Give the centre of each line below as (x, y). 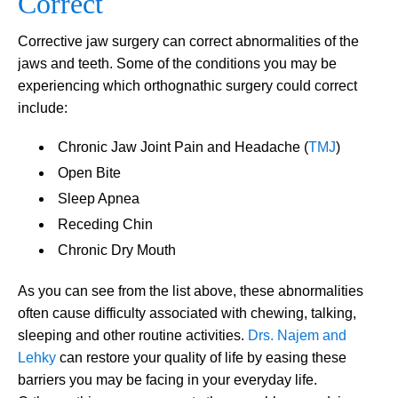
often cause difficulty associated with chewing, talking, (187, 313)
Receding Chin (105, 224)
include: (43, 107)
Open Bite (89, 172)
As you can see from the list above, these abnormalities (191, 291)
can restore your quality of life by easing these (201, 357)
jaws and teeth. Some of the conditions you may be (177, 63)
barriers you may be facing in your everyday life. (167, 379)
